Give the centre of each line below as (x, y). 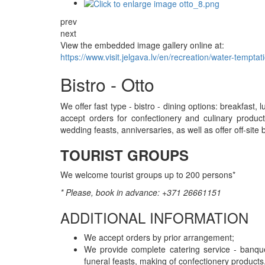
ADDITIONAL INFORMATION (154, 217)
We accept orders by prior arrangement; (159, 237)
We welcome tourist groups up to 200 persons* (148, 174)
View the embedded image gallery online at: (142, 45)
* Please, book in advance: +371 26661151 (141, 192)
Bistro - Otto (107, 84)
